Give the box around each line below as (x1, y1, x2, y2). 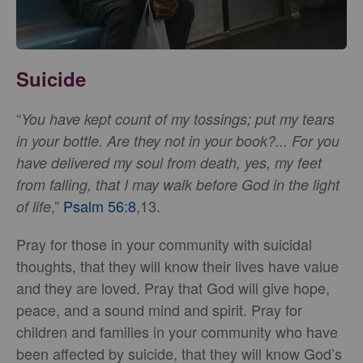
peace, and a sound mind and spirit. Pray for (16, 298, 302, 320)
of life (16, 195, 51, 216)
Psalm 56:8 (63, 194, 136, 216)
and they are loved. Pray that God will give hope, (16, 276, 330, 298)
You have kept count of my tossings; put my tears (21, 108, 335, 129)
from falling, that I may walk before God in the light (16, 173, 340, 194)
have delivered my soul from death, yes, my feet (16, 152, 322, 173)
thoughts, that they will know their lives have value (16, 254, 339, 276)
